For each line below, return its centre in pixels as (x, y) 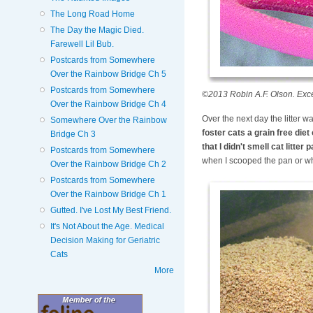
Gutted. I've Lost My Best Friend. (110, 210)
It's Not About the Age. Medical (107, 226)
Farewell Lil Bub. (82, 44)
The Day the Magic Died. (97, 30)
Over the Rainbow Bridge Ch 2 (108, 164)
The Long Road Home (92, 14)
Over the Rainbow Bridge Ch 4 (108, 104)
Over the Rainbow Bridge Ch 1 (108, 194)
